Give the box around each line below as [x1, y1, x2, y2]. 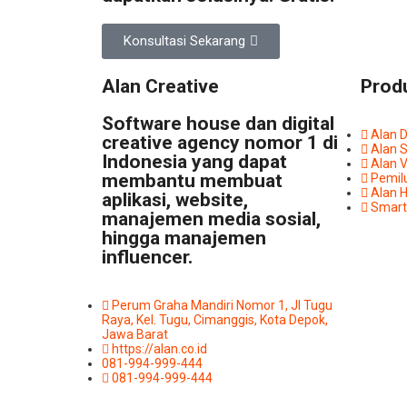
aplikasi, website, [102, 188, 248, 211]
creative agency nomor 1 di [102, 131, 338, 154]
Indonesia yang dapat [102, 150, 287, 173]
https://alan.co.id [112, 341, 207, 356]
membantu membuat [102, 169, 283, 192]
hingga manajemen [102, 226, 266, 249]
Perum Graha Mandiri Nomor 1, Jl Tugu [112, 297, 333, 313]
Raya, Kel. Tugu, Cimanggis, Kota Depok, [102, 312, 328, 327]
